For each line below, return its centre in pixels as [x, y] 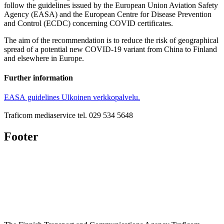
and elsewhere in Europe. [44, 58]
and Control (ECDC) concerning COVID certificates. [88, 23]
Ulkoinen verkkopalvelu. [101, 97]
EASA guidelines [32, 97]
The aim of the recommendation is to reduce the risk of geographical [111, 40]
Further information [38, 78]
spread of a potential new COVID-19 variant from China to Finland [110, 49]
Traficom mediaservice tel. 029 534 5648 [68, 115]
